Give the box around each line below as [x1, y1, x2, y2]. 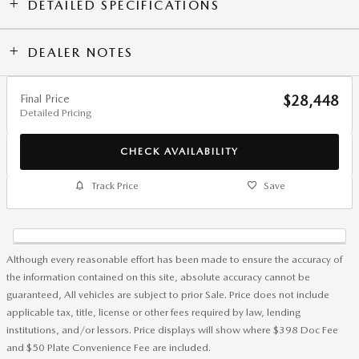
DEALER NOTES [27, 44, 134, 60]
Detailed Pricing [20, 106, 91, 119]
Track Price [91, 179, 139, 192]
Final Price [20, 91, 70, 105]
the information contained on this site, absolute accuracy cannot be [6, 270, 310, 283]
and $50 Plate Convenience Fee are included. [6, 341, 211, 353]
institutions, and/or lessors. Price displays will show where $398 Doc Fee [6, 323, 338, 336]
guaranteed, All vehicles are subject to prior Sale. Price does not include [6, 288, 329, 301]
